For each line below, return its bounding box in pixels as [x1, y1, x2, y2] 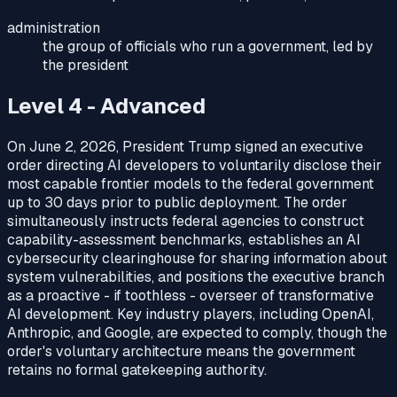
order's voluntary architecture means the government [7, 342, 355, 362]
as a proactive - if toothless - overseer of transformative [7, 286, 374, 306]
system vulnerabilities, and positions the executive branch [7, 268, 385, 287]
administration [7, 19, 100, 38]
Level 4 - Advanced [7, 92, 206, 121]
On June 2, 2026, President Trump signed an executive [7, 137, 363, 157]
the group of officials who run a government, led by [43, 37, 373, 57]
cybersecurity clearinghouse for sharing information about [7, 249, 387, 269]
